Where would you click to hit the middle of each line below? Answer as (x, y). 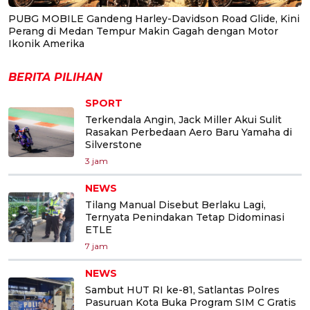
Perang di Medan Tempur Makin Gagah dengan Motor (143, 31)
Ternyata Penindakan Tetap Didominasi (185, 217)
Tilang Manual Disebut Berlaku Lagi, (175, 204)
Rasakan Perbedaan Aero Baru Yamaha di (189, 132)
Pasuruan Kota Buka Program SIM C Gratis (191, 302)
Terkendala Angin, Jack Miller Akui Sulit (183, 119)
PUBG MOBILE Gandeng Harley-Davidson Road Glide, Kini (154, 18)
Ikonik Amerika (46, 43)
